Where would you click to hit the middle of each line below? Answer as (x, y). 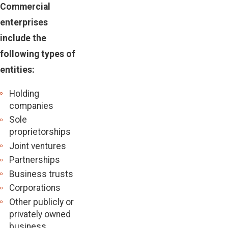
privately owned (40, 214)
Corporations (35, 188)
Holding (24, 93)
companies (31, 106)
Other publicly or (41, 202)
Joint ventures (37, 146)
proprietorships (40, 132)
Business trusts (41, 174)
